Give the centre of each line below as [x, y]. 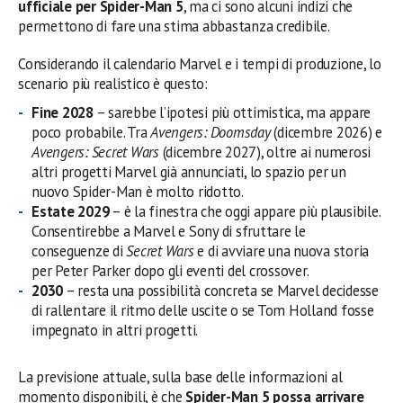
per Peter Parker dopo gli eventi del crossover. [170, 271]
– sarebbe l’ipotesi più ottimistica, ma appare [232, 113]
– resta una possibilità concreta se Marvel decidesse [221, 291]
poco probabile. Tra [91, 133]
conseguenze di [79, 251]
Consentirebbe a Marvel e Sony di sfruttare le [169, 232]
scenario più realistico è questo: [113, 84]
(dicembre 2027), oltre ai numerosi [265, 152]
